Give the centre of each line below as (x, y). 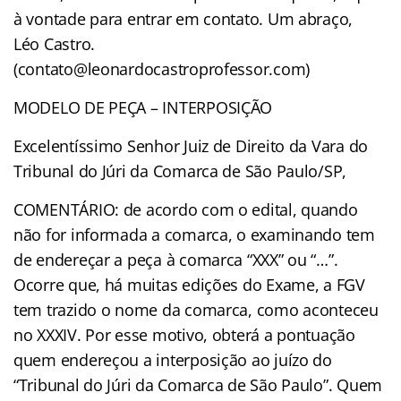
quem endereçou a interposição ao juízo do (173, 359)
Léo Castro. (55, 43)
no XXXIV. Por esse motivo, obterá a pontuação (184, 334)
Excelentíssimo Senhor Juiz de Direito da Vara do (191, 145)
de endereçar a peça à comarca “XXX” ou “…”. (176, 259)
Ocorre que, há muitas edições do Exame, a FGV (189, 284)
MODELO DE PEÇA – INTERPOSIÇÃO (143, 107)
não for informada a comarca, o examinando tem (194, 234)
